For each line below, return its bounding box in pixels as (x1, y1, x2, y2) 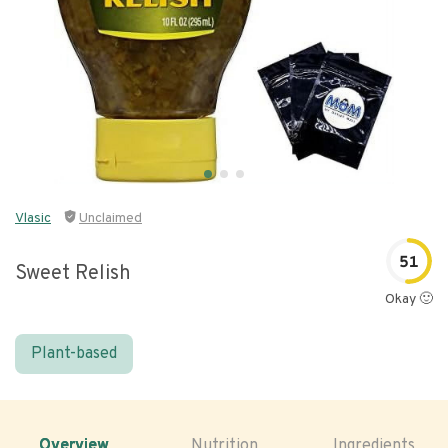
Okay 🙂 (385, 291, 433, 308)
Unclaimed (79, 210, 142, 227)
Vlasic (15, 210, 51, 227)
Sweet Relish (15, 260, 131, 287)
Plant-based (31, 344, 117, 364)
